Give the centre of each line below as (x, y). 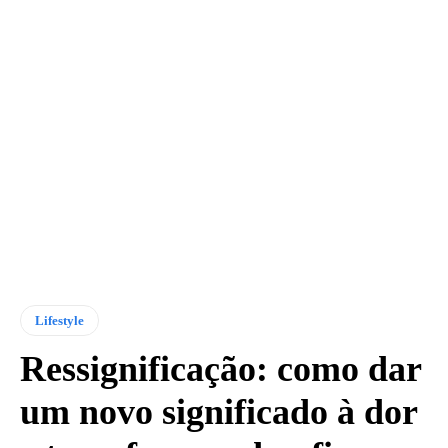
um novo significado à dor (218, 411)
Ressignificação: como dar (220, 368)
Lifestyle (59, 320)
